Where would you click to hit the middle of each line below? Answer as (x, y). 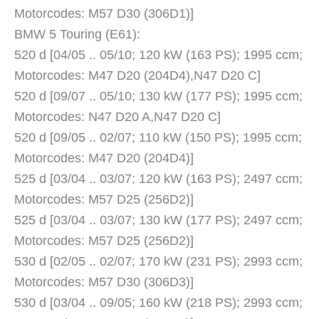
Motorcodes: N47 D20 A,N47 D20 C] (117, 117)
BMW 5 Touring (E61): (77, 35)
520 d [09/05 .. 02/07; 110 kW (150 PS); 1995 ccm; (158, 138)
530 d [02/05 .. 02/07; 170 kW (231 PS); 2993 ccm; (158, 262)
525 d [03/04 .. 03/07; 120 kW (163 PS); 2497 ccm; (158, 179)
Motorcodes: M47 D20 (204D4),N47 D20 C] (137, 76)
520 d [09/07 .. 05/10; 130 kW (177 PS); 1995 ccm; (158, 96)
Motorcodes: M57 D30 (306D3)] (104, 282)
